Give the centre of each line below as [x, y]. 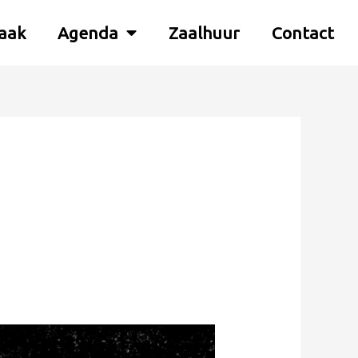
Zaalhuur [204, 33]
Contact [302, 33]
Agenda [88, 33]
